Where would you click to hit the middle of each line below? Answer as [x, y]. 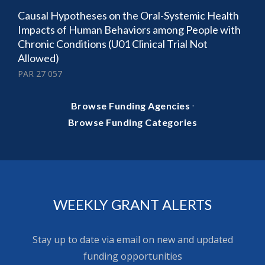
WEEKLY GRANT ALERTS [132, 204]
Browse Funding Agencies [130, 105]
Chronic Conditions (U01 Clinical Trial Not [113, 43]
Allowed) [38, 58]
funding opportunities [132, 256]
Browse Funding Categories [132, 122]
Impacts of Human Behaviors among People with [129, 29]
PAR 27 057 [40, 73]
